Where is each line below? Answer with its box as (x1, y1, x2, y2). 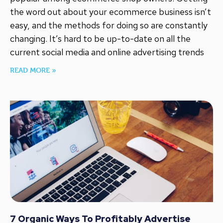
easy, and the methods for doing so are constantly (10, 19, 208, 31)
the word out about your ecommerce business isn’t (10, 6, 211, 18)
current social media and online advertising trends (10, 46, 204, 58)
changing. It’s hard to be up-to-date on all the (10, 33, 191, 45)
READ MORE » (10, 66, 56, 75)
